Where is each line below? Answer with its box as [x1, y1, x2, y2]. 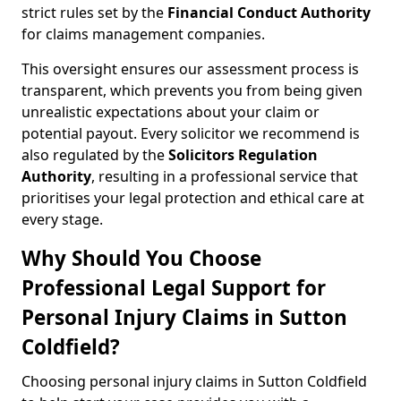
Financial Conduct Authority [167, 3, 371, 22]
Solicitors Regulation [168, 145, 318, 165]
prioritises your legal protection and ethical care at [21, 188, 364, 208]
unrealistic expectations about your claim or [21, 102, 320, 122]
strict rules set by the [21, 3, 167, 22]
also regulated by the [21, 145, 168, 165]
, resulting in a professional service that [91, 166, 358, 186]
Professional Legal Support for [21, 274, 326, 302]
